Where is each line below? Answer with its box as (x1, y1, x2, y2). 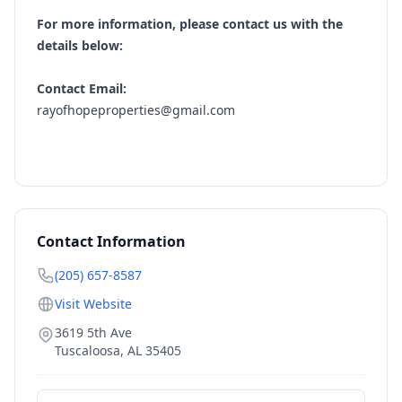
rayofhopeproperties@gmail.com (37, 101, 235, 118)
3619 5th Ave (55, 324, 132, 341)
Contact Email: (37, 80, 127, 97)
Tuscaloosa (55, 342, 120, 359)
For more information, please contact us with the (37, 15, 343, 32)
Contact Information (37, 232, 186, 251)
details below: (37, 37, 123, 54)
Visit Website (55, 295, 132, 312)
